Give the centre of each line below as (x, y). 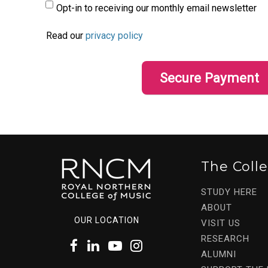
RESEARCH (225, 238)
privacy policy (114, 35)
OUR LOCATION (106, 220)
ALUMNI (218, 254)
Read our (64, 35)
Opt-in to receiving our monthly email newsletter (156, 8)
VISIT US (220, 223)
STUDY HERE (229, 192)
